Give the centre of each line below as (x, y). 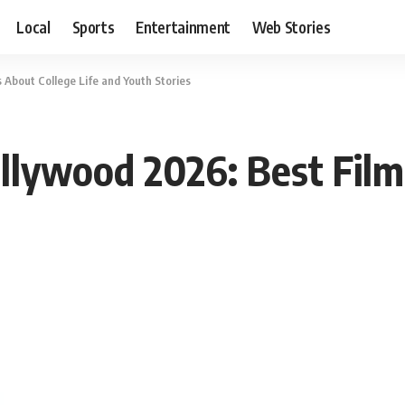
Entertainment (184, 27)
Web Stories (292, 27)
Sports (93, 27)
